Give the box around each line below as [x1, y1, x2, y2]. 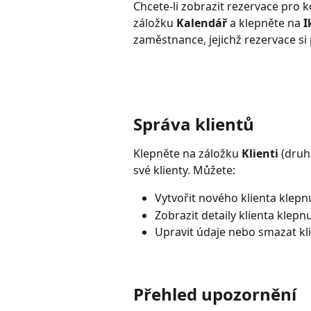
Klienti [242, 146, 278, 162]
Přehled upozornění [133, 282, 296, 305]
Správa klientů [133, 112, 254, 136]
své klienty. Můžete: [133, 162, 235, 178]
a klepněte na [227, 15, 303, 31]
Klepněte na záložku [133, 146, 242, 162]
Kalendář [176, 15, 227, 31]
